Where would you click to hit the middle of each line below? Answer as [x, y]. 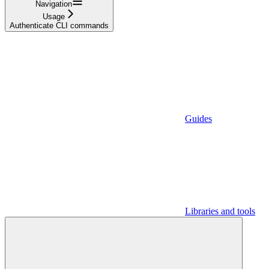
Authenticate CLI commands [59, 25]
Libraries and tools [220, 211]
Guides [198, 118]
